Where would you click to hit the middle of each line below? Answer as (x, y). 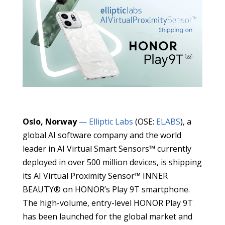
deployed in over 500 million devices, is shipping (112, 162)
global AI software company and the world (102, 135)
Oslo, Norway (49, 121)
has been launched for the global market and (107, 216)
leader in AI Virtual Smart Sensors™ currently (107, 148)
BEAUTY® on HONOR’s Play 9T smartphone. (106, 189)
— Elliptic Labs (105, 121)
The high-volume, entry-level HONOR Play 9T (107, 203)
